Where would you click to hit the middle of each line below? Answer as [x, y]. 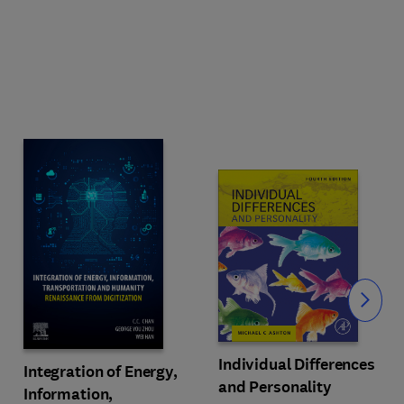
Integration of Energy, [101, 372]
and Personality [275, 386]
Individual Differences [297, 364]
